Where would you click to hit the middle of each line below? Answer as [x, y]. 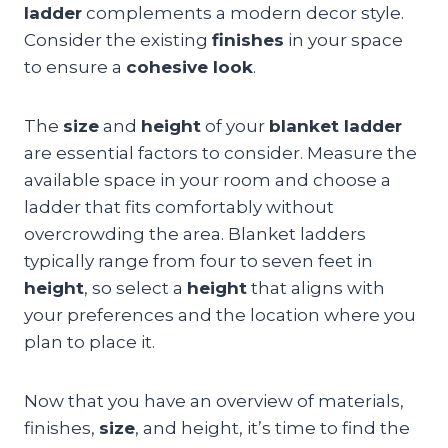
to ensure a [75, 66]
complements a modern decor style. [243, 12]
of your [235, 125]
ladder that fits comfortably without [179, 206]
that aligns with [316, 287]
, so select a [135, 287]
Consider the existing [118, 39]
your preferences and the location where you [220, 314]
